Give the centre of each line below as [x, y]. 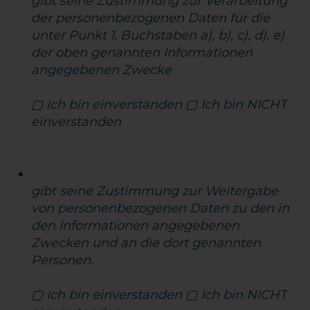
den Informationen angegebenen [136, 226]
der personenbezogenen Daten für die [151, 18]
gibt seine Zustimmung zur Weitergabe [155, 191]
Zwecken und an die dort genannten [146, 243]
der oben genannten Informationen [142, 53]
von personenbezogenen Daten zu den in [161, 208]
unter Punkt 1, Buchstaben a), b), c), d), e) [158, 35]
